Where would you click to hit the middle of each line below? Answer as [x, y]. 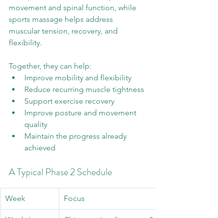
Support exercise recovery [69, 101]
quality [36, 124]
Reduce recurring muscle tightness [84, 89]
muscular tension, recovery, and [64, 31]
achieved [40, 148]
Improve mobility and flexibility [78, 78]
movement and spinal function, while [73, 8]
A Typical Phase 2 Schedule [60, 172]
